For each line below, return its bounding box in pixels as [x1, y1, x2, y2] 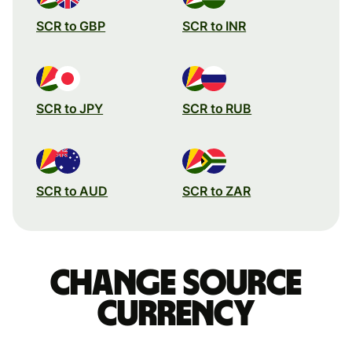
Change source [50, 265, 302, 302]
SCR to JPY [36, 100, 104, 116]
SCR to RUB [182, 100, 252, 116]
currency [97, 295, 255, 332]
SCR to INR [182, 17, 247, 34]
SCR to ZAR [182, 182, 251, 199]
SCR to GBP [36, 17, 106, 34]
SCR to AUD [36, 182, 108, 199]
